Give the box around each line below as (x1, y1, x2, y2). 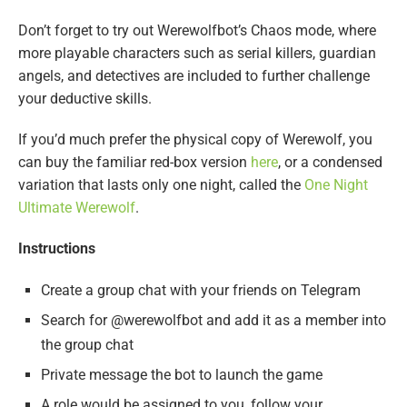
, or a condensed (278, 154, 382, 172)
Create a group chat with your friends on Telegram (41, 282, 361, 300)
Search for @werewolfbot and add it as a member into (41, 312, 386, 330)
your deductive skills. (18, 90, 152, 108)
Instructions (18, 240, 95, 258)
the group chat (41, 336, 134, 354)
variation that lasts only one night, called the (18, 176, 304, 194)
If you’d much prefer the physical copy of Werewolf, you (18, 131, 372, 149)
